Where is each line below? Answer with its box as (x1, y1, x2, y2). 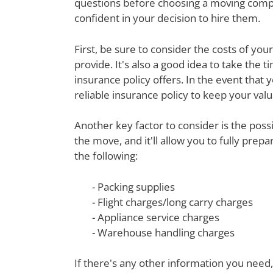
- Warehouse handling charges (91, 225, 235, 239)
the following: (74, 149, 138, 163)
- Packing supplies (91, 179, 175, 194)
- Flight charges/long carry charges (91, 194, 253, 209)
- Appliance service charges (91, 210, 219, 224)
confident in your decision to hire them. (74, 11, 260, 26)
